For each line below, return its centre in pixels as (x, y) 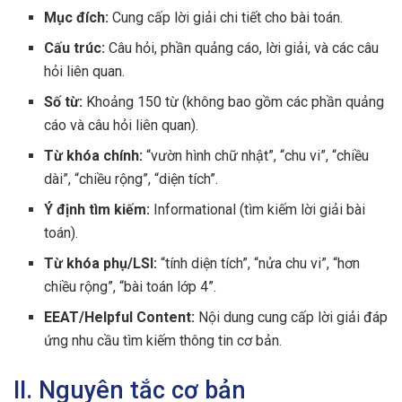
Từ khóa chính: (94, 155)
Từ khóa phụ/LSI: (101, 263)
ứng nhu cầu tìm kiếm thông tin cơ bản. (163, 340)
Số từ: (64, 101)
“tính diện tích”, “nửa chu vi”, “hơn (259, 263)
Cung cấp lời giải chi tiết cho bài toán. (226, 17)
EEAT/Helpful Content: (120, 317)
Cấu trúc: (75, 48)
